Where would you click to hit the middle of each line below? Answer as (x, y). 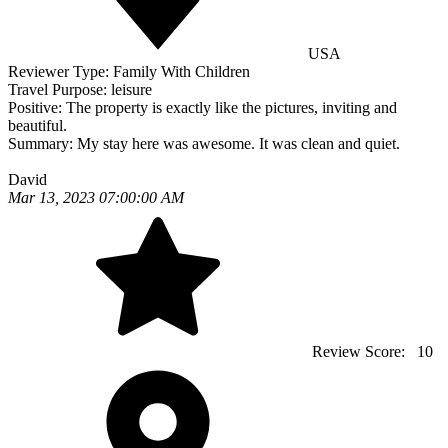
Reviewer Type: (60, 72)
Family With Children (181, 72)
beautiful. (37, 126)
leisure (131, 90)
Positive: (37, 108)
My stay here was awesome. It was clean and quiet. (238, 144)
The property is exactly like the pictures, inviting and (231, 108)
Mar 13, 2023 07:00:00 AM (96, 198)
